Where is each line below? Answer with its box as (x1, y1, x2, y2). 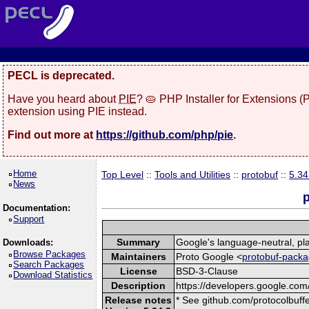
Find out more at (8, 128, 96, 141)
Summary (117, 236, 161, 248)
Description (111, 279, 166, 291)
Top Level (101, 169, 144, 180)
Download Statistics (13, 269, 93, 280)
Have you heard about (8, 92, 119, 105)
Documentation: (2, 202, 70, 213)
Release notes (105, 294, 172, 306)
